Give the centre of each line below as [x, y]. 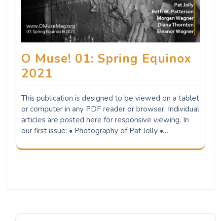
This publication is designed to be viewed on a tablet [110, 98]
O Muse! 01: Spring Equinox [106, 58]
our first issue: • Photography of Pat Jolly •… [95, 130]
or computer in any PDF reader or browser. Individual [110, 109]
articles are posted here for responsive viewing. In [105, 120]
